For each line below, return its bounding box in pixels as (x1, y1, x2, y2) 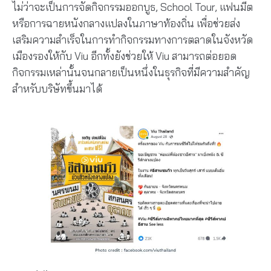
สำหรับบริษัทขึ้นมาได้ (12, 82, 102, 96)
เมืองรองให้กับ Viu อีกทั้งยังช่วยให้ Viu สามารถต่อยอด (12, 50, 237, 63)
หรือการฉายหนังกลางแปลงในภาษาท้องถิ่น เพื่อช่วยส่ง (12, 17, 240, 30)
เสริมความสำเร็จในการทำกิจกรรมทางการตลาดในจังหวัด (12, 33, 253, 47)
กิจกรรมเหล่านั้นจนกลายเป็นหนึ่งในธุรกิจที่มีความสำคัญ (12, 66, 250, 79)
